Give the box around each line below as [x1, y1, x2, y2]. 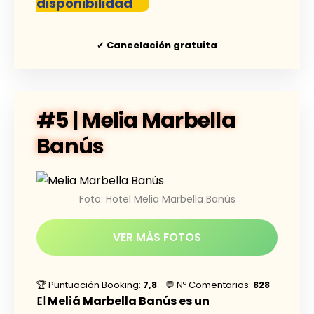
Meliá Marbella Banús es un [46, 293, 210, 310]
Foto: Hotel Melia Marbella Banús [78, 192, 235, 207]
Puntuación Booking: [48, 278, 141, 292]
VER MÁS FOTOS [113, 230, 201, 245]
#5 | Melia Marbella [36, 106, 235, 136]
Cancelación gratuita [107, 39, 217, 53]
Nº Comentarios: [176, 278, 251, 292]
